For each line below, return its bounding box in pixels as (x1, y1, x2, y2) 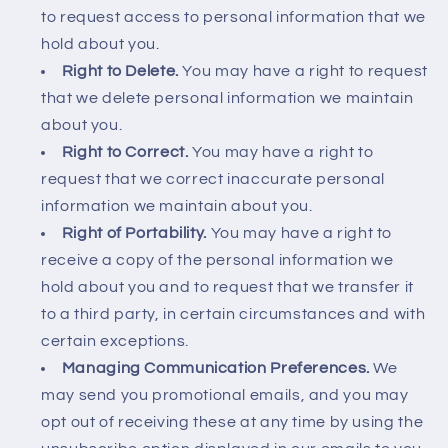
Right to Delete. (61, 63, 179, 80)
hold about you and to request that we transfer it (41, 279, 414, 296)
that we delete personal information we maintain (41, 90, 414, 107)
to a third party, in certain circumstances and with (41, 306, 426, 323)
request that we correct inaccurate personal (41, 171, 386, 188)
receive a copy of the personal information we (41, 252, 394, 269)
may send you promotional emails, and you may (41, 387, 409, 404)
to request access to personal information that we (41, 9, 426, 26)
